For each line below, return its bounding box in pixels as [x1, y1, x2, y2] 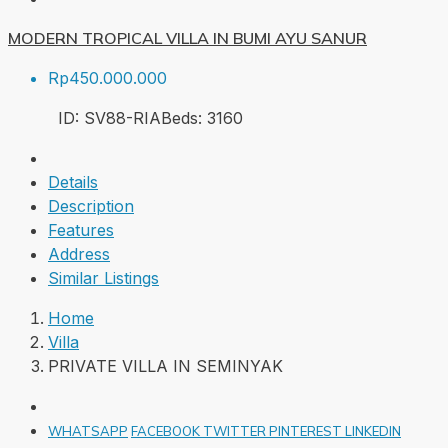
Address [48, 244, 110, 265]
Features [48, 220, 114, 241]
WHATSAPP [48, 423, 128, 440]
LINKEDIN [345, 423, 401, 440]
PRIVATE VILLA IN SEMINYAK [48, 356, 283, 377]
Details [48, 172, 98, 193]
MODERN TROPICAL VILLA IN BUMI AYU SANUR [8, 28, 367, 49]
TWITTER [203, 423, 269, 440]
